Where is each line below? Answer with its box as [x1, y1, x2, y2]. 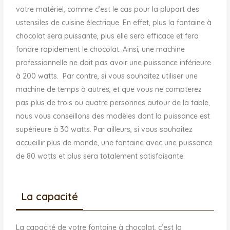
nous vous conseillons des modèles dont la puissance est [16, 111, 210, 121]
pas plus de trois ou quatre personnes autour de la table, [16, 98, 210, 107]
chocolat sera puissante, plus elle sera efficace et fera [16, 31, 199, 41]
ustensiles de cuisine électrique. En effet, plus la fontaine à [16, 17, 212, 27]
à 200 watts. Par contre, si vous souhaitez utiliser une [16, 71, 198, 81]
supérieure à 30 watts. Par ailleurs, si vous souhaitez [16, 124, 193, 134]
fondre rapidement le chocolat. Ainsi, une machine [16, 44, 185, 54]
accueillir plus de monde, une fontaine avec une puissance [16, 138, 213, 147]
